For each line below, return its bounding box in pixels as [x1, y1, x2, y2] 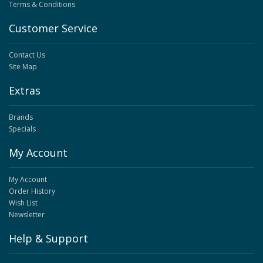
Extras [9, 83, 41, 98]
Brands [9, 112, 33, 123]
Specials [9, 124, 36, 134]
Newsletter [9, 210, 45, 220]
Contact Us [9, 50, 45, 60]
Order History [9, 186, 55, 197]
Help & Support [9, 231, 88, 246]
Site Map [9, 62, 37, 72]
